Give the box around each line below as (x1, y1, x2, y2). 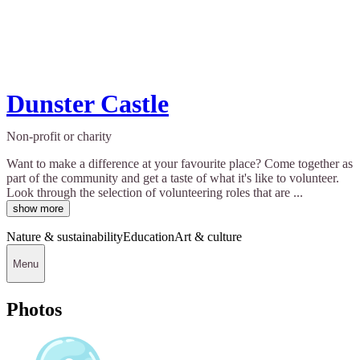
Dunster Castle (6, 89, 169, 119)
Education (123, 230, 174, 244)
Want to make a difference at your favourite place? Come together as (6, 157, 353, 171)
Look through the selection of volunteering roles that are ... (6, 186, 303, 200)
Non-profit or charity (6, 129, 112, 144)
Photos (6, 299, 62, 320)
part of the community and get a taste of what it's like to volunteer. (6, 171, 339, 186)
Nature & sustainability (6, 230, 123, 244)
